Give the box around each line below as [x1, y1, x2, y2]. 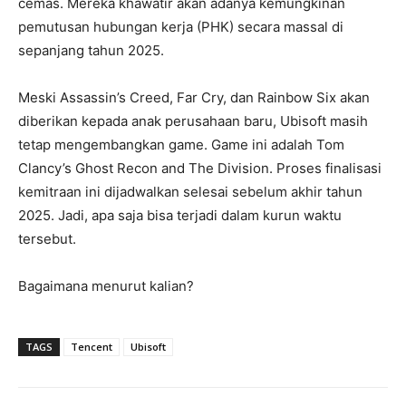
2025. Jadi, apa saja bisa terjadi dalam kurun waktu [18, 206, 342, 224]
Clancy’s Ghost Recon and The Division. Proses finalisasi [18, 159, 382, 177]
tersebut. [18, 229, 76, 247]
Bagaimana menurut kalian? [18, 276, 194, 295]
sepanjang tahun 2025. [18, 41, 164, 59]
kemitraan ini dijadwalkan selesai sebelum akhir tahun [18, 182, 362, 200]
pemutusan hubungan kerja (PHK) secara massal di [18, 17, 343, 35]
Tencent [71, 339, 112, 353]
